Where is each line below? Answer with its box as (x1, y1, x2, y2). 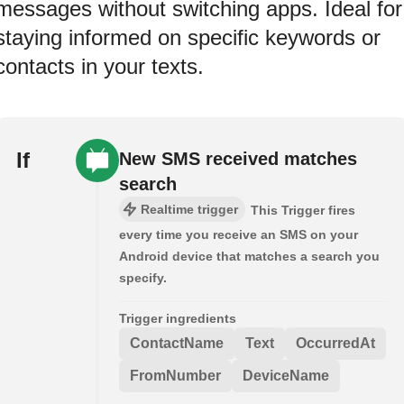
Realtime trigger (141, 202, 238, 217)
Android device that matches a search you (119, 249, 380, 264)
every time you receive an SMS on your (119, 227, 358, 243)
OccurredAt (296, 335, 375, 352)
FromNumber (130, 368, 221, 384)
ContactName (130, 335, 224, 352)
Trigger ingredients (119, 311, 236, 326)
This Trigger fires (251, 203, 355, 218)
